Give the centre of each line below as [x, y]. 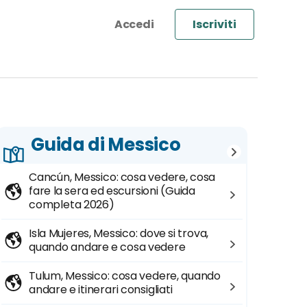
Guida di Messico [106, 145]
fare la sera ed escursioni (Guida [112, 191]
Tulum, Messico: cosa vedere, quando [125, 276]
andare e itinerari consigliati [101, 290]
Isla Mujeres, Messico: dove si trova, [119, 233]
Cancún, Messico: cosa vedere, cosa [122, 177]
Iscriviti [214, 24]
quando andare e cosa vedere [107, 247]
